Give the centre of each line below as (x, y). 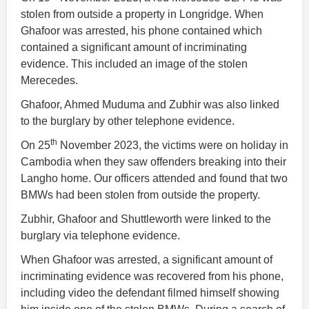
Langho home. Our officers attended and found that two (154, 178)
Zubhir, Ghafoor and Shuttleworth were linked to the (146, 219)
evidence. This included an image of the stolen (134, 63)
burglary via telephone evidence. (100, 235)
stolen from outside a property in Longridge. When (142, 14)
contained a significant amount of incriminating (134, 47)
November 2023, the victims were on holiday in (173, 145)
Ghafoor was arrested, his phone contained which (141, 30)
